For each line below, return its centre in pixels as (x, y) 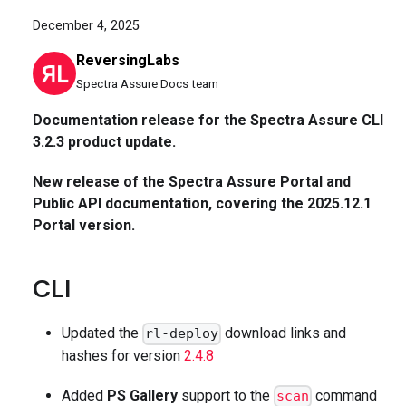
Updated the (102, 333)
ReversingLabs (128, 60)
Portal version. (84, 225)
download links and (284, 333)
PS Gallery (142, 395)
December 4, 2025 (86, 25)
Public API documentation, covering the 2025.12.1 (202, 203)
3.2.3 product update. (104, 141)
